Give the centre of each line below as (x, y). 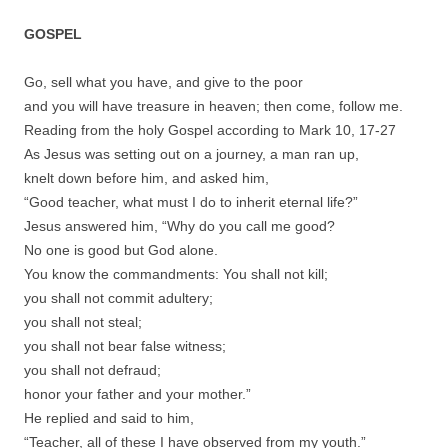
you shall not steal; (83, 321)
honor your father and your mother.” (137, 393)
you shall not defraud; (92, 369)
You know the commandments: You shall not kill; (176, 273)
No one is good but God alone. (121, 249)
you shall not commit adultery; (118, 297)
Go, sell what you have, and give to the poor (163, 81)
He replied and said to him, (109, 417)
